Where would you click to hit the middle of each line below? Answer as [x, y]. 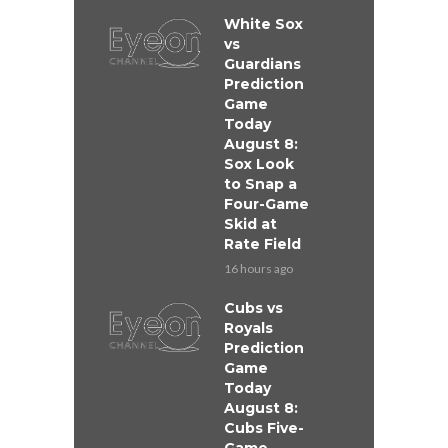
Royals [248, 328]
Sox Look [259, 164]
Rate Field [262, 244]
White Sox [263, 24]
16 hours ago [258, 269]
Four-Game [266, 204]
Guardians [262, 64]
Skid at [250, 224]
